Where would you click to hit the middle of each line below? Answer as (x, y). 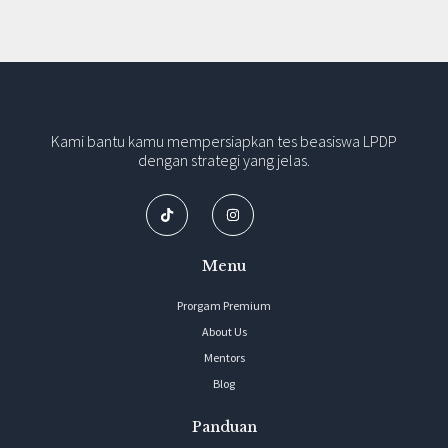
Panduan (224, 426)
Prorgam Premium (224, 305)
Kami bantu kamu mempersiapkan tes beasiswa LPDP (224, 140)
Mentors (224, 357)
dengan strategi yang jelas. (224, 159)
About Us (224, 331)
